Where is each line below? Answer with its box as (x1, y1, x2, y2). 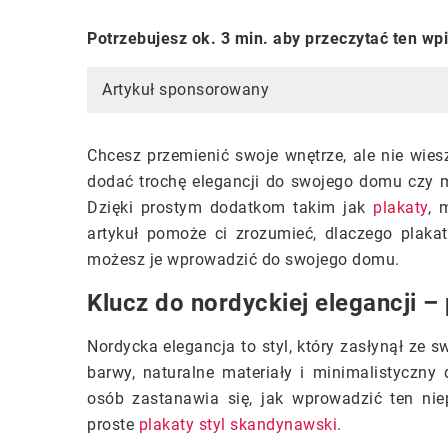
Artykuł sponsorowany (102, 79, 269, 99)
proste (87, 414, 139, 434)
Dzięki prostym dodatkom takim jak (87, 197, 374, 217)
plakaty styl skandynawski (138, 414, 337, 434)
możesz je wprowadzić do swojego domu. (87, 249, 400, 269)
